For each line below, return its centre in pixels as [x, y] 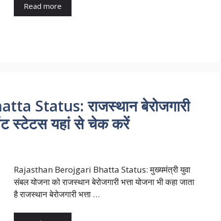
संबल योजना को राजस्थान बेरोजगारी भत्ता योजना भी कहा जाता [104, 182]
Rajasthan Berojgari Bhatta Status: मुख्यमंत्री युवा [102, 169]
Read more [43, 6]
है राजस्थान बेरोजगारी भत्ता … [57, 194]
